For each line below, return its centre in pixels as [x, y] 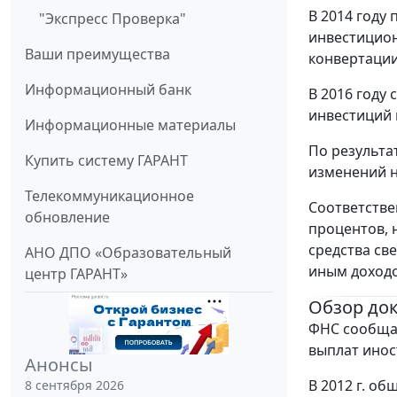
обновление [67, 217]
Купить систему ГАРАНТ [106, 160]
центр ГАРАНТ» [76, 273]
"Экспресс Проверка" [113, 18]
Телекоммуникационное [109, 195]
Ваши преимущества [97, 54]
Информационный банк [108, 89]
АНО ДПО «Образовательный [128, 252]
